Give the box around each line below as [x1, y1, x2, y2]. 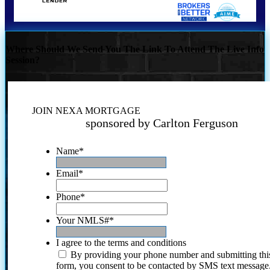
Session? [5, 55, 40, 66]
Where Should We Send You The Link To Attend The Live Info [5, 44, 264, 55]
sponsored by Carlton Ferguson [85, 116, 238, 130]
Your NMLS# [56, 215, 110, 225]
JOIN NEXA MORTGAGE [32, 105, 141, 116]
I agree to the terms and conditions [56, 237, 187, 248]
